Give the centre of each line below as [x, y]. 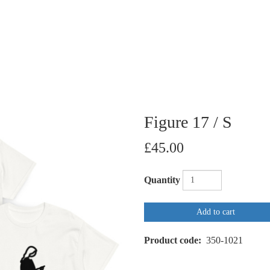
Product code [171, 240]
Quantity [162, 180]
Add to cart [215, 212]
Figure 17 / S [188, 122]
